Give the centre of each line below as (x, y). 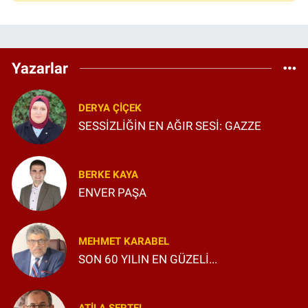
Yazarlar (40, 68)
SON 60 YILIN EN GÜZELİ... (148, 259)
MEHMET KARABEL (124, 242)
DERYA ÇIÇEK (110, 108)
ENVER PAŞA (112, 192)
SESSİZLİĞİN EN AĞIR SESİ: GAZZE (170, 125)
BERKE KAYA (108, 175)
